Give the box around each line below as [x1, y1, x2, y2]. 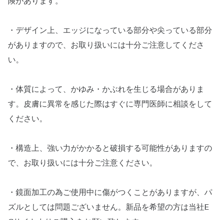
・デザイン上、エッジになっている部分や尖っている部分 [8, 25, 212, 36]
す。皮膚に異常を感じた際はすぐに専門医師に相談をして [8, 99, 212, 110]
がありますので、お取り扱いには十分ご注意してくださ [8, 40, 204, 51]
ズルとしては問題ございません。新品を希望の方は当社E [8, 202, 209, 213]
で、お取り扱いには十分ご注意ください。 [8, 158, 157, 168]
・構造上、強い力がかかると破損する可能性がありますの [8, 143, 212, 154]
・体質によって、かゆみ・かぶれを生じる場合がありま [8, 84, 204, 95]
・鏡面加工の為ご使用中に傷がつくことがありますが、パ [8, 187, 212, 198]
